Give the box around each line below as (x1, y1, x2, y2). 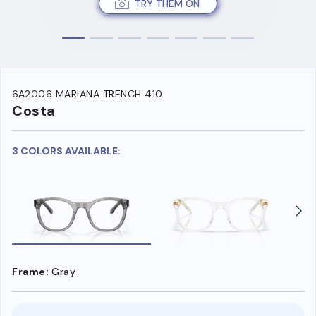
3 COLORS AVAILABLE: (12, 145, 121, 158)
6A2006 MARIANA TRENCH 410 (12, 87, 163, 101)
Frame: (12, 265, 49, 278)
